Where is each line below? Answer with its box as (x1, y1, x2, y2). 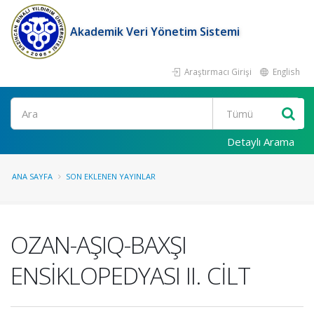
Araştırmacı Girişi (182, 66, 252, 77)
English (271, 66, 300, 77)
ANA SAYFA (12, 171, 53, 182)
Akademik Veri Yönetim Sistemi (70, 24, 240, 39)
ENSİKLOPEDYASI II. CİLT (11, 259, 250, 292)
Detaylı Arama (227, 135, 294, 149)
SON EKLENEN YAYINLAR (66, 171, 156, 182)
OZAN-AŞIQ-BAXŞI (11, 228, 186, 261)
